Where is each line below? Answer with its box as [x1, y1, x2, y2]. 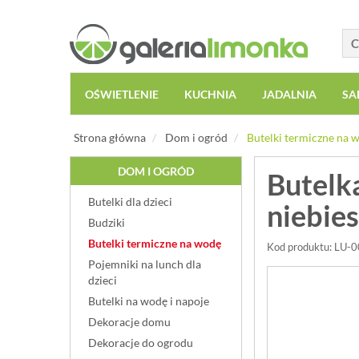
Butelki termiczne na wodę [88, 236, 221, 250]
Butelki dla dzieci [88, 195, 172, 208]
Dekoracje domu [88, 315, 171, 329]
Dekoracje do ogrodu [88, 336, 193, 349]
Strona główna [74, 131, 146, 144]
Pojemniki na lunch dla [88, 257, 201, 271]
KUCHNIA [184, 87, 236, 101]
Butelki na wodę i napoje [88, 294, 209, 308]
